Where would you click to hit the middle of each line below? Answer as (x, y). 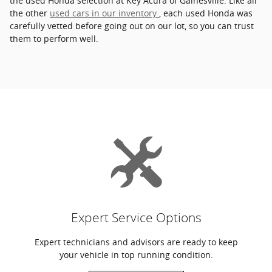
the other (30, 13)
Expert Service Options (136, 217)
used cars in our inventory (104, 13)
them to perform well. (54, 38)
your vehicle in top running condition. (136, 254)
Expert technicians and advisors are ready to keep (136, 242)
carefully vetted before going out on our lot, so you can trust (132, 25)
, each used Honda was (206, 13)
